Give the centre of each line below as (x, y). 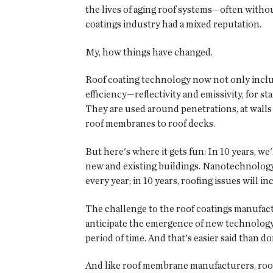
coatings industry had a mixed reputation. (173, 24)
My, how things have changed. (149, 52)
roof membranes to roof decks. (150, 124)
